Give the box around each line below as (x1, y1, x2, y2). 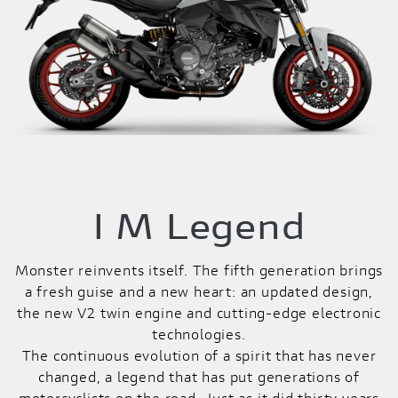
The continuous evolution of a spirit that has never (21, 346, 377, 365)
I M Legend (92, 203, 306, 250)
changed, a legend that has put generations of (38, 367, 360, 386)
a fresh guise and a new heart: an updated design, (24, 282, 374, 301)
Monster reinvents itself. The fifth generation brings (14, 260, 384, 280)
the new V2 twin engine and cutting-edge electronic (17, 303, 381, 322)
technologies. (152, 324, 246, 344)
